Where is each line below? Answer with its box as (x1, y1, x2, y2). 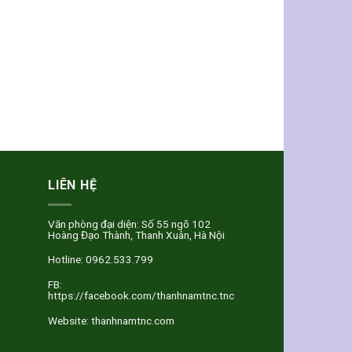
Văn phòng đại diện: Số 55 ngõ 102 (48, 217, 211, 230)
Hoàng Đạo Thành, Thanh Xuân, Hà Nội (48, 228, 225, 241)
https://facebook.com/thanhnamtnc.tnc (48, 289, 234, 302)
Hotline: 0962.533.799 (48, 253, 153, 266)
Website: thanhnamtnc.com (48, 313, 174, 327)
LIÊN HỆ (48, 178, 97, 193)
